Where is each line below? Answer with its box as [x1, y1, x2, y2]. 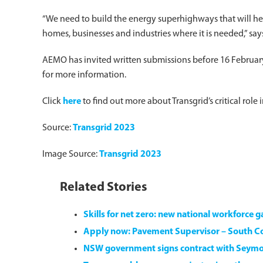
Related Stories [60, 181, 147, 194]
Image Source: [42, 150, 99, 159]
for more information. [42, 70, 126, 80]
